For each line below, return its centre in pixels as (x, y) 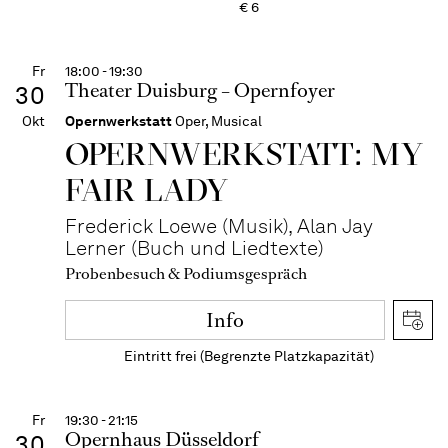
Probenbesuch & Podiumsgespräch (186, 273)
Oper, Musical (218, 121)
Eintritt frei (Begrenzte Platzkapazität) (249, 356)
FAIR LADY (147, 189)
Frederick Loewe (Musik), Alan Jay (219, 226)
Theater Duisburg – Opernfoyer (200, 90)
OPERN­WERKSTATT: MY (244, 153)
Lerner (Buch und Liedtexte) (194, 248)
